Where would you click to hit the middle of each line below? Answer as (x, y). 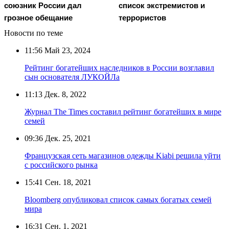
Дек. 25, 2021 (67, 138)
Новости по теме (33, 33)
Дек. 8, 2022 (64, 94)
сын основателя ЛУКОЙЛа (72, 77)
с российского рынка (61, 165)
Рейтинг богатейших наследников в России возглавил (119, 67)
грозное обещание (38, 17)
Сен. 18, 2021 (67, 182)
